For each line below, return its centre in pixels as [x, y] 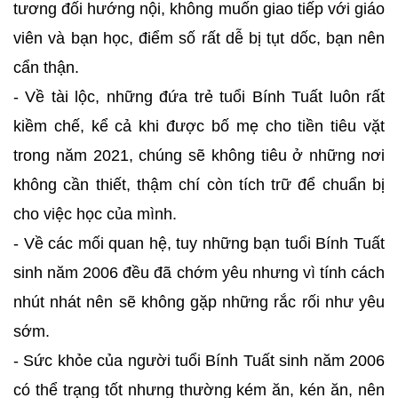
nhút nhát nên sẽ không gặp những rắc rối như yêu [199, 302]
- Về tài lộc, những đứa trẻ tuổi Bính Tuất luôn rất [199, 97]
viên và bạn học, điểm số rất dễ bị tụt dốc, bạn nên [199, 38]
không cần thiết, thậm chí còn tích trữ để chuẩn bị [199, 185]
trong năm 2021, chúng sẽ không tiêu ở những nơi [199, 155]
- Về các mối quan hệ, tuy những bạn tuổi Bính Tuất [199, 243]
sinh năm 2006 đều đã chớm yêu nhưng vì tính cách [199, 273]
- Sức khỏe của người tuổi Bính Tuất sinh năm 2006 [199, 361]
